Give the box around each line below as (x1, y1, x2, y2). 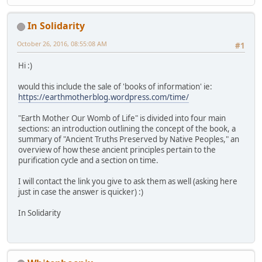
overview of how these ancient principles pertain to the (18, 144, 216, 156)
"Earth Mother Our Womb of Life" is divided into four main (18, 113, 226, 124)
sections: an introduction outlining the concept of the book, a (18, 123, 236, 135)
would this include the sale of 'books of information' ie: (18, 81, 212, 92)
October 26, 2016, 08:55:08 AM (17, 39, 107, 49)
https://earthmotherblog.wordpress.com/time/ (18, 92, 189, 103)
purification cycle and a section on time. (18, 155, 158, 166)
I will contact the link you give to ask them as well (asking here (18, 176, 237, 187)
